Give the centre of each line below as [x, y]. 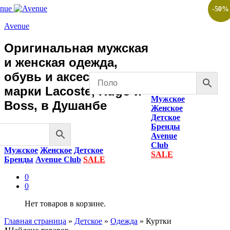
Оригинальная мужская [76, 48]
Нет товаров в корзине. [65, 203]
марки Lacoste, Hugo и [73, 91]
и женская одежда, [61, 62]
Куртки [159, 221]
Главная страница [35, 221]
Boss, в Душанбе [55, 105]
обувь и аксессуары [66, 76]
